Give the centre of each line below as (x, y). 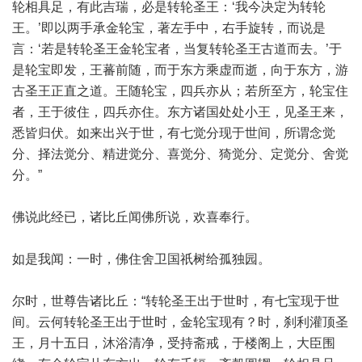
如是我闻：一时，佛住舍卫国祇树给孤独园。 (141, 259)
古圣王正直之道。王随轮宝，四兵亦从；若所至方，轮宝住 (180, 91)
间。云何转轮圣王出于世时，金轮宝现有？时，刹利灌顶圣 (180, 322)
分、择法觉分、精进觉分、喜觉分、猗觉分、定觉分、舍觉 (180, 154)
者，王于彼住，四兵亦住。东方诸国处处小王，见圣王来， (180, 112)
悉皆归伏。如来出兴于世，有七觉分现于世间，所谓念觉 (174, 133)
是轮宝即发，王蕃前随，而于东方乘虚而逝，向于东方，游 (180, 70)
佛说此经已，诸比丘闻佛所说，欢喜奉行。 (135, 217)
